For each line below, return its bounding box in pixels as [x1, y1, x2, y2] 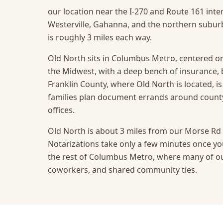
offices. [48, 105, 75, 115]
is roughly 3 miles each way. [48, 32, 152, 43]
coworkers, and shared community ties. [48, 164, 197, 175]
